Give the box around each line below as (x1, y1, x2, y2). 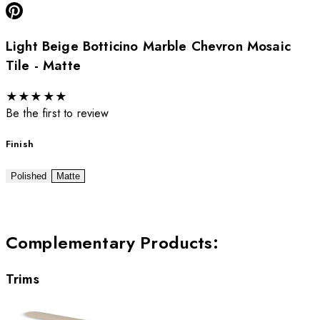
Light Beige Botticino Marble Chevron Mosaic (6, 36, 291, 56)
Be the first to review (6, 105, 109, 122)
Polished (11, 170, 46, 181)
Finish (6, 137, 34, 151)
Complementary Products (6, 230, 213, 256)
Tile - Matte (6, 56, 81, 76)
